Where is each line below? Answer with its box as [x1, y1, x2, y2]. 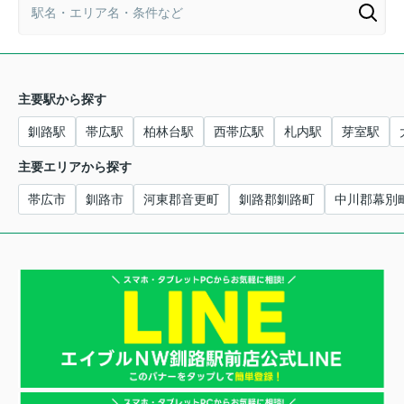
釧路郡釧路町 [239, 192, 315, 207]
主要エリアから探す [18, 160, 132, 175]
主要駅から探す [18, 92, 106, 107]
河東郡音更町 [143, 192, 219, 207]
